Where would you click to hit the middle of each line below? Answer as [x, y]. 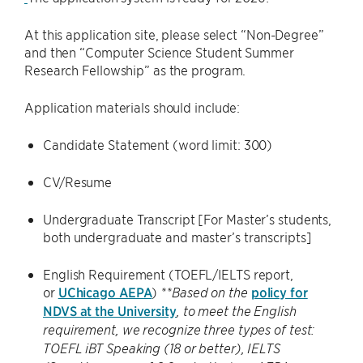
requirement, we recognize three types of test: [179, 330]
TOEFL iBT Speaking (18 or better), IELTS [162, 349]
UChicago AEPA [105, 292]
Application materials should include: [132, 107]
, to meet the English [236, 312]
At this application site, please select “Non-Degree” [174, 34]
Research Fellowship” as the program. [135, 70]
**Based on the [204, 293]
